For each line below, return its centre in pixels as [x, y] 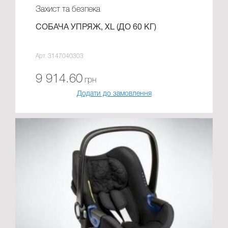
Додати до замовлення [114, 94]
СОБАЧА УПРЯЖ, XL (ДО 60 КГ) [96, 27]
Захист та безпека [68, 10]
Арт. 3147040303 [60, 56]
